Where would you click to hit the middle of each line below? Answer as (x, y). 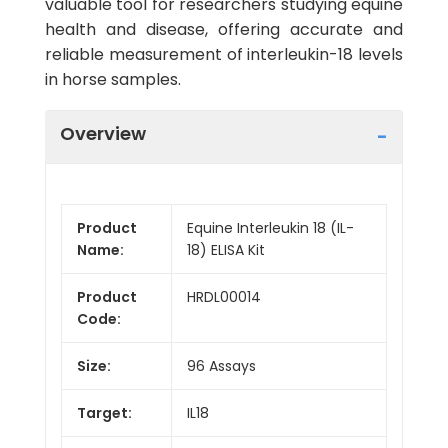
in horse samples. (113, 79)
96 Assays (221, 365)
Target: (104, 412)
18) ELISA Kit (226, 249)
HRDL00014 (224, 296)
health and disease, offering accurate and (224, 29)
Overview (103, 133)
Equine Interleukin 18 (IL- (270, 227)
